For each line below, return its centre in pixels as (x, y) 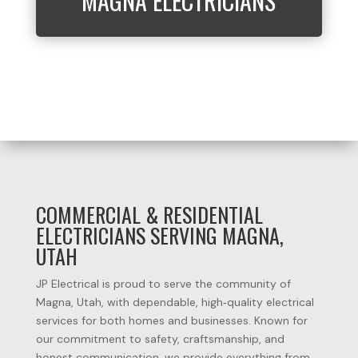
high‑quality (233, 302)
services (58, 320)
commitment (93, 339)
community (247, 284)
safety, (163, 339)
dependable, (167, 302)
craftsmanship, (223, 339)
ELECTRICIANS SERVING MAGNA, (159, 235)
